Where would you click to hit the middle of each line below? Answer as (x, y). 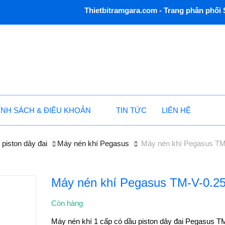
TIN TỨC (132, 110)
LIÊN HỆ (177, 110)
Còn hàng (67, 203)
